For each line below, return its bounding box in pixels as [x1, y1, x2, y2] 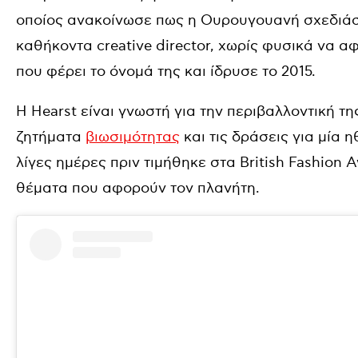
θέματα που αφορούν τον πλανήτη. [16, 180, 260, 197]
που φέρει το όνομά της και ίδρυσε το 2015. [16, 63, 316, 80]
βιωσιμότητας [86, 129, 180, 145]
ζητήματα [16, 129, 86, 145]
